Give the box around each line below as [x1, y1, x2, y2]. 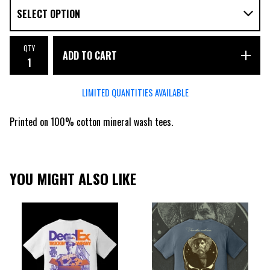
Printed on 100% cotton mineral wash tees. [10, 115, 173, 129]
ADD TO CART [63, 48, 117, 63]
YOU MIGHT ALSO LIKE [10, 168, 136, 189]
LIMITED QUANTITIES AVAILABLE [81, 86, 189, 99]
